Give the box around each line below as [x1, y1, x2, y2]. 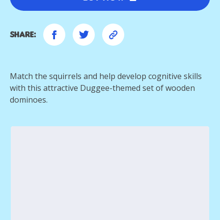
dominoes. [10, 94, 50, 105]
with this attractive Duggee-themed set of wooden [10, 82, 195, 93]
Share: [10, 29, 36, 39]
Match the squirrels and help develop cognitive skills [10, 70, 202, 82]
